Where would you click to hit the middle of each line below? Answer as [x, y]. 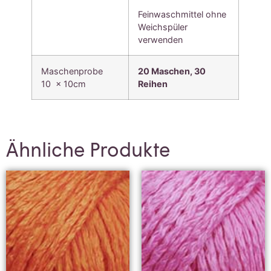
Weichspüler [163, 27]
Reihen [153, 83]
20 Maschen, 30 [172, 71]
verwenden [161, 39]
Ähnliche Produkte [88, 149]
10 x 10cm [64, 83]
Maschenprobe [73, 71]
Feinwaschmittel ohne [182, 14]
